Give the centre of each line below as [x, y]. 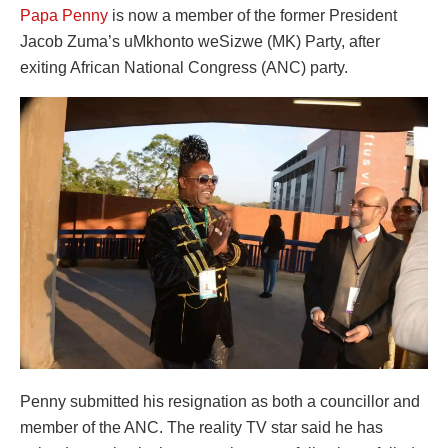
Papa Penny [64, 15]
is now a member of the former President [252, 15]
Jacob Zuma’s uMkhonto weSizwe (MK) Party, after [200, 41]
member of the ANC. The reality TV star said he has [201, 427]
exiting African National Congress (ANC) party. [184, 67]
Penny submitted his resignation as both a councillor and [220, 401]
